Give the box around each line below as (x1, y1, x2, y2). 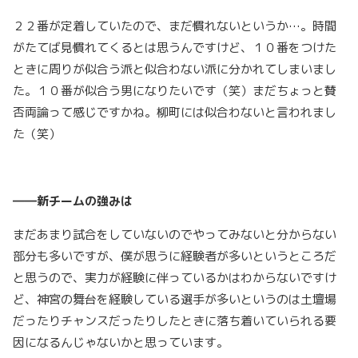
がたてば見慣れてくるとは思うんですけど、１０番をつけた (13, 38, 336, 56)
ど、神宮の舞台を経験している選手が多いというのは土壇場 (13, 290, 336, 308)
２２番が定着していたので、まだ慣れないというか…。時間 (13, 17, 336, 34)
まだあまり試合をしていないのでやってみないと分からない (13, 225, 336, 243)
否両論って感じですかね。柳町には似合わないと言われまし (13, 103, 336, 121)
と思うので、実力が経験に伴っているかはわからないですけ (13, 268, 336, 286)
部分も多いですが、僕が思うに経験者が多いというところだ (13, 247, 336, 265)
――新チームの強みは (13, 192, 133, 209)
